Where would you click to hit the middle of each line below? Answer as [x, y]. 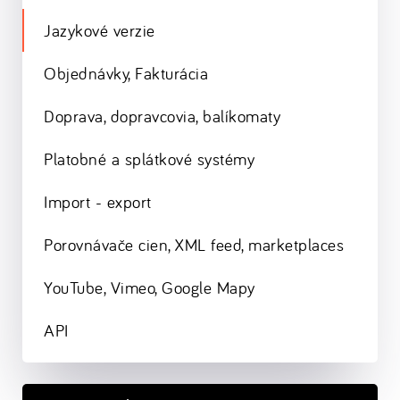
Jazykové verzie [100, 31]
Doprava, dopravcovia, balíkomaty [162, 117]
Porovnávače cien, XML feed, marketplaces [194, 245]
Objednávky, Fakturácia [126, 74]
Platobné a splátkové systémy [149, 159]
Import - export [98, 202]
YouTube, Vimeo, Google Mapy [150, 288]
